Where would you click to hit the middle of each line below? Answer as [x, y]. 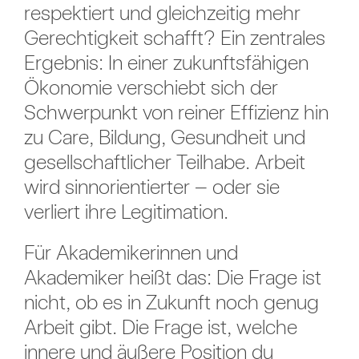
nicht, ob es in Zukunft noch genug [171, 302]
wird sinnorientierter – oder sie [151, 187]
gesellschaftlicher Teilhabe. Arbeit [164, 162]
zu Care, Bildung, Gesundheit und [164, 137]
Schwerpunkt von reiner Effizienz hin [176, 112]
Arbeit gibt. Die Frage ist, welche [160, 327]
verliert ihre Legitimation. [126, 212]
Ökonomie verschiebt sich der [151, 87]
